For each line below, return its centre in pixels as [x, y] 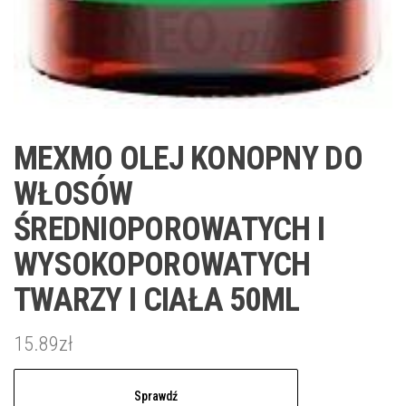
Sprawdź [155, 396]
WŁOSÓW [73, 194]
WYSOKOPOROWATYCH [162, 265]
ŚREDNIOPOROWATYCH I [169, 230]
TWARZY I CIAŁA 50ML [157, 300]
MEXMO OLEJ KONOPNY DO [188, 159]
